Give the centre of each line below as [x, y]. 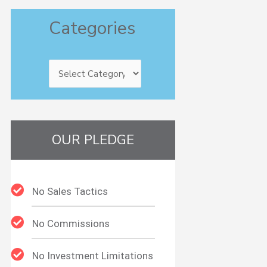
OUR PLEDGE [93, 140]
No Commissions [71, 223]
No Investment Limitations [93, 255]
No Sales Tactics [70, 191]
